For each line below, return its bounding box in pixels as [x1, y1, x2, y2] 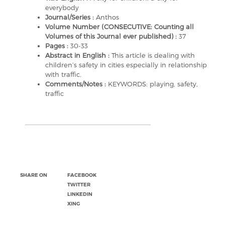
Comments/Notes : [45, 80, 108, 88]
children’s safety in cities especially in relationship [45, 61, 207, 69]
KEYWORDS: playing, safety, [108, 80, 198, 88]
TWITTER [67, 181, 90, 188]
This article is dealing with [111, 51, 195, 59]
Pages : [45, 42, 70, 50]
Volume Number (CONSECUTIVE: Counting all [45, 23, 194, 31]
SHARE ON [20, 172, 47, 178]
